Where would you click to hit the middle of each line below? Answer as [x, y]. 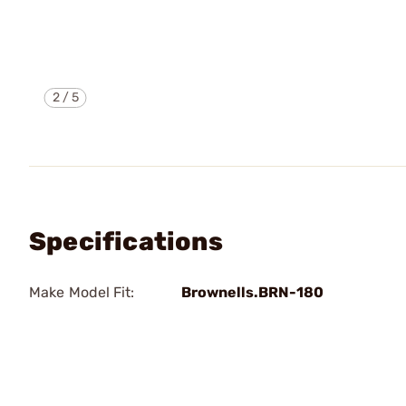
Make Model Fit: [82, 292]
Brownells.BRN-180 [252, 292]
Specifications [126, 242]
